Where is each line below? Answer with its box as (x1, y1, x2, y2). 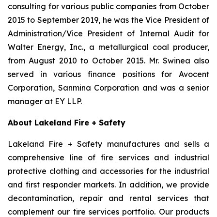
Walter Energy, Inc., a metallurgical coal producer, (8, 42, 209, 52)
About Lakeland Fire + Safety (8, 118, 125, 127)
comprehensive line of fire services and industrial (8, 153, 209, 162)
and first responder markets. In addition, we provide (8, 180, 209, 189)
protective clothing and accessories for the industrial (8, 166, 209, 176)
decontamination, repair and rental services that (8, 193, 209, 203)
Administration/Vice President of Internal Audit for (8, 29, 209, 38)
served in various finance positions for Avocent (8, 69, 209, 79)
